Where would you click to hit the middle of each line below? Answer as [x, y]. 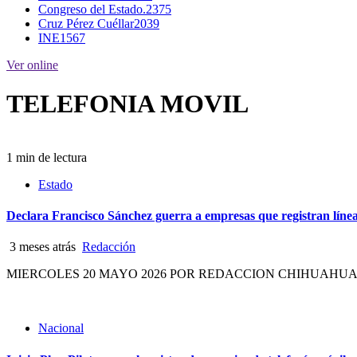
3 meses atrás [43, 247]
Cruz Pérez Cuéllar [86, 24]
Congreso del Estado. [92, 9]
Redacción [109, 247]
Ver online [32, 65]
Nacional [61, 328]
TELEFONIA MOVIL [127, 104]
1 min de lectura [47, 157]
